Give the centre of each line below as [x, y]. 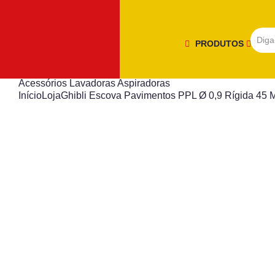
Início [30, 95]
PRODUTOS [221, 43]
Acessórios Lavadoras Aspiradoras [94, 83]
